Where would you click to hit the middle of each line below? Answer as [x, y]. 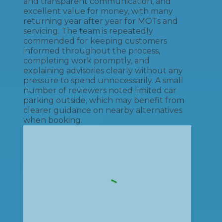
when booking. [53, 120]
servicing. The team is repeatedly [88, 31]
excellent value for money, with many [98, 11]
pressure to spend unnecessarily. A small [103, 81]
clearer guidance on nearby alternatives [103, 110]
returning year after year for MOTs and [101, 21]
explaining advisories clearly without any [103, 71]
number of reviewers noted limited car [100, 90]
